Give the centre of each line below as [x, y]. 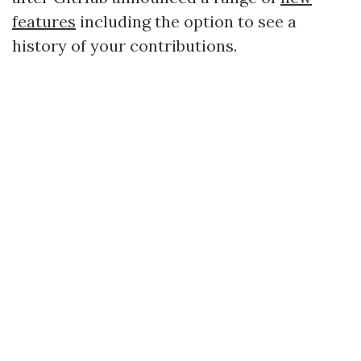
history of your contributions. [124, 46]
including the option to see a [186, 21]
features [44, 21]
